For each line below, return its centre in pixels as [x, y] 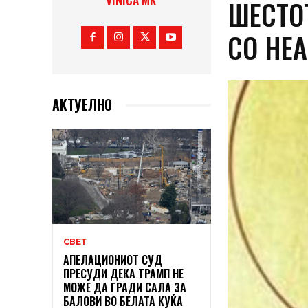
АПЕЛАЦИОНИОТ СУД [113, 260]
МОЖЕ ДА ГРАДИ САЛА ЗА [125, 288]
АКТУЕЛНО [82, 105]
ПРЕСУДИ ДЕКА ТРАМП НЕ [123, 274]
